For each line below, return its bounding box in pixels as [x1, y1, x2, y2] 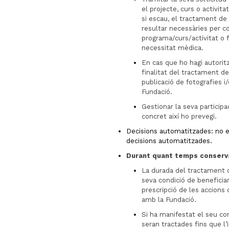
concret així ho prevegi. [142, 112, 217, 120]
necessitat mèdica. [142, 44, 203, 52]
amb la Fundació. [142, 196, 196, 203]
